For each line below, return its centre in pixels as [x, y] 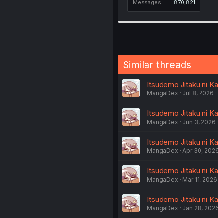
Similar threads [157, 64]
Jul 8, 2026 [198, 93]
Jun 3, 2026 [199, 122]
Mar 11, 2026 [200, 179]
